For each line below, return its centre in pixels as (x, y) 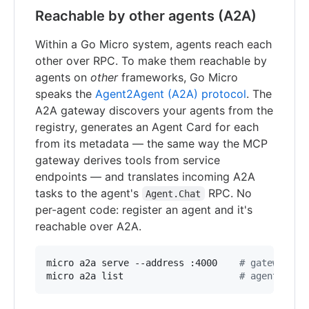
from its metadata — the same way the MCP (151, 143)
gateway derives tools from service (128, 160)
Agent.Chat (173, 193)
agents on (63, 77)
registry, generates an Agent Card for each (147, 127)
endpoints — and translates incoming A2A (145, 176)
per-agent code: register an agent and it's (144, 209)
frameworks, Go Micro (178, 77)
